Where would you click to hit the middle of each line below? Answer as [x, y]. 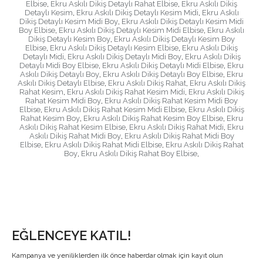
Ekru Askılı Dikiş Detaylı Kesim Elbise [114, 48]
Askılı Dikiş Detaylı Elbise [61, 83]
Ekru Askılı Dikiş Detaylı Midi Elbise [163, 66]
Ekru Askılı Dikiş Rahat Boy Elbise [139, 154]
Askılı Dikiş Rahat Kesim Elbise [73, 127]
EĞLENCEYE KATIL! [71, 236]
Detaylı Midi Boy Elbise [59, 66]
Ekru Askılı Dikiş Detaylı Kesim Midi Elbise [131, 31]
